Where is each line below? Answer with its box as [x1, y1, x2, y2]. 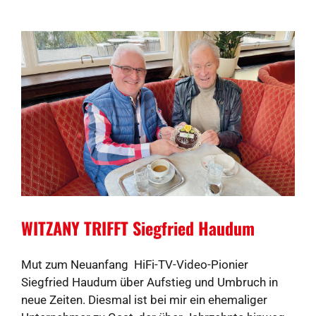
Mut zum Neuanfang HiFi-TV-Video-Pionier [21, 257, 248, 272]
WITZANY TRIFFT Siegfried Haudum [21, 215, 255, 241]
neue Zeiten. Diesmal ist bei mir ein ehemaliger [21, 293, 267, 308]
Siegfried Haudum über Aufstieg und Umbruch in [21, 275, 278, 290]
